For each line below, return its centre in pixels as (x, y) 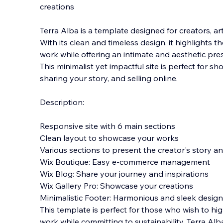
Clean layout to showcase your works (109, 138)
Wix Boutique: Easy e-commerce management (125, 162)
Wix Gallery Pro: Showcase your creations (116, 186)
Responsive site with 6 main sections (108, 126)
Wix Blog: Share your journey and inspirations (124, 174)
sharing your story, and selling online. (109, 78)
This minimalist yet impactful (92, 66)
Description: (62, 102)
